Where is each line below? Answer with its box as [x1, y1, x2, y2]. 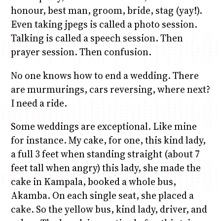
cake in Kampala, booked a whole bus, [10, 175, 176, 188]
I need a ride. [10, 96, 67, 110]
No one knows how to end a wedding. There [10, 69, 199, 82]
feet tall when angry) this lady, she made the [10, 161, 201, 174]
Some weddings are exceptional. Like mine [10, 119, 197, 133]
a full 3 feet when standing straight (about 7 [10, 147, 200, 160]
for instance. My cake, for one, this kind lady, [10, 133, 206, 147]
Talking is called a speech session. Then [10, 32, 183, 45]
